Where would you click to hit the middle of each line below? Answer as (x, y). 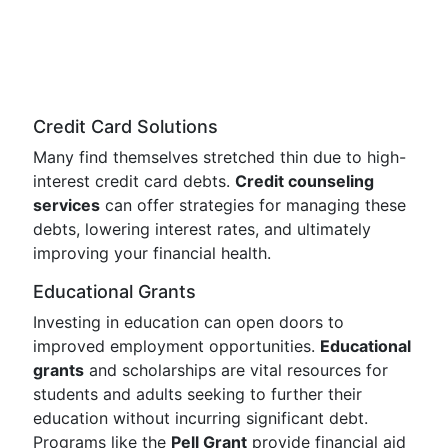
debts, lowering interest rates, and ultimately (202, 229)
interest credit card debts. (134, 181)
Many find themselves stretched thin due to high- (219, 157)
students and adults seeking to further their (197, 394)
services (66, 205)
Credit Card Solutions (125, 126)
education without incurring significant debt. (200, 418)
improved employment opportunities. (176, 346)
